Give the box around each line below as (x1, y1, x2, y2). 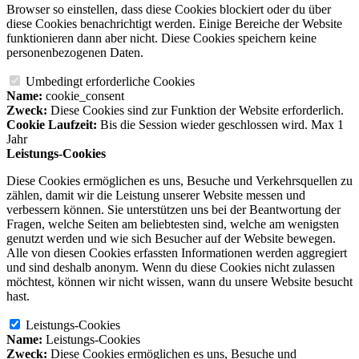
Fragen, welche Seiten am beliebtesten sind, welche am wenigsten (6, 216, 339, 231)
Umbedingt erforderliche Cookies (22, 74, 195, 88)
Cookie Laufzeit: (6, 117, 97, 131)
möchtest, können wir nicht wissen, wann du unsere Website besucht (6, 274, 353, 288)
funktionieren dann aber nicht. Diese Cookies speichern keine (6, 30, 317, 45)
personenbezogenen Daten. (6, 45, 143, 59)
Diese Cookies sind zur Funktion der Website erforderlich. (50, 103, 344, 117)
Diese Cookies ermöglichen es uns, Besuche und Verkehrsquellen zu (6, 173, 353, 188)
